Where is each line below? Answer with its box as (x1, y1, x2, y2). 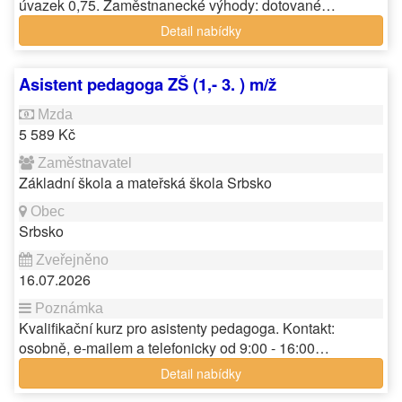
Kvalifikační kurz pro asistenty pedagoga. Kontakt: (19, 318, 335, 338)
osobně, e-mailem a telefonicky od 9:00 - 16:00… (19, 337, 329, 358)
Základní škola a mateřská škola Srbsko (19, 172, 272, 193)
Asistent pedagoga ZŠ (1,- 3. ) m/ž (19, 72, 276, 96)
